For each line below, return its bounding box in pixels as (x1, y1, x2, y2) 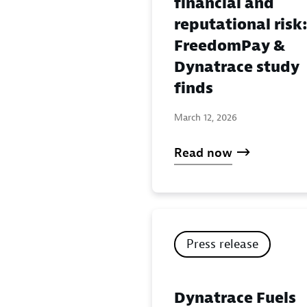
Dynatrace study (174, 58, 299, 77)
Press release (186, 236, 258, 252)
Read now (174, 145, 232, 161)
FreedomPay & (174, 36, 285, 56)
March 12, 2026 (174, 111, 237, 123)
